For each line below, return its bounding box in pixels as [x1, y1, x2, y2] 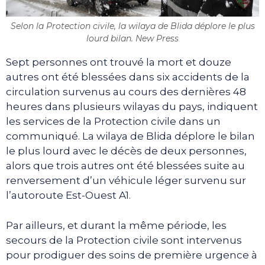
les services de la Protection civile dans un [6, 115, 221, 128]
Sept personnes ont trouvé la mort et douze [6, 56, 231, 69]
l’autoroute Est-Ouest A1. [6, 189, 131, 202]
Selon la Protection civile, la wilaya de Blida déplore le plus [10, 21, 255, 32]
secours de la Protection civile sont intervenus [6, 234, 242, 246]
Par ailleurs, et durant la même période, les [6, 219, 227, 231]
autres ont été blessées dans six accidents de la [6, 71, 250, 83]
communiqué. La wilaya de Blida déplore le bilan [6, 130, 255, 143]
